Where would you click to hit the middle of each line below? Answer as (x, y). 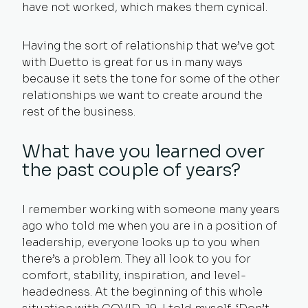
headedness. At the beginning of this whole (142, 291)
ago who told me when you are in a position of (150, 225)
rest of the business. (79, 111)
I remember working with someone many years (151, 209)
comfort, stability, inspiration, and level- (134, 275)
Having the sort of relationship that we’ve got (148, 45)
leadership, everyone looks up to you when (141, 242)
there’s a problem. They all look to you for (136, 258)
